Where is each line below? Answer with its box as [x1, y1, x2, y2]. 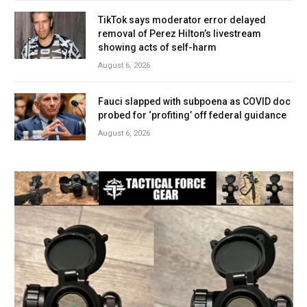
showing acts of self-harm [98, 42, 217, 53]
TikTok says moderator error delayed [98, 14, 266, 26]
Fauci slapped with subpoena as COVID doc [98, 96, 291, 108]
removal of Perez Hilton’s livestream [98, 28, 261, 40]
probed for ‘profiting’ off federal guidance [98, 110, 286, 121]
